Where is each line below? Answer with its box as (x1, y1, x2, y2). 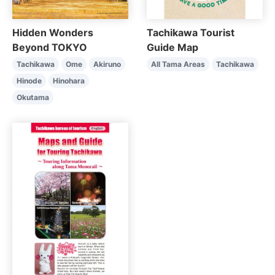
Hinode (17, 76, 42, 86)
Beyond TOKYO (12, 41, 87, 54)
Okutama (17, 93, 49, 103)
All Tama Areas (151, 60, 205, 69)
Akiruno (93, 60, 121, 69)
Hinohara (53, 76, 85, 86)
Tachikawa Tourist (147, 26, 234, 39)
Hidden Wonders (12, 26, 93, 39)
